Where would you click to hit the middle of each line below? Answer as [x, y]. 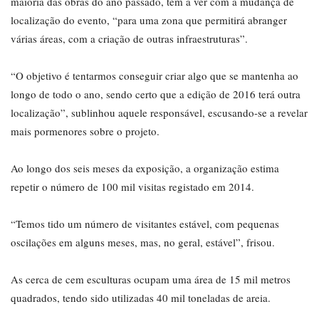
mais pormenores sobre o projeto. [85, 131]
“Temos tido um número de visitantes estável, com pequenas [145, 224]
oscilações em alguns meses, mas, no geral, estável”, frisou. [143, 242]
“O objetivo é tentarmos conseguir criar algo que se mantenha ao [155, 76]
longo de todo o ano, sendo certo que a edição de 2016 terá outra [156, 94]
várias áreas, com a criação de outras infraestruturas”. [129, 39]
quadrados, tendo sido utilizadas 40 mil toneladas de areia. [141, 298]
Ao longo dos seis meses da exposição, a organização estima [145, 168]
